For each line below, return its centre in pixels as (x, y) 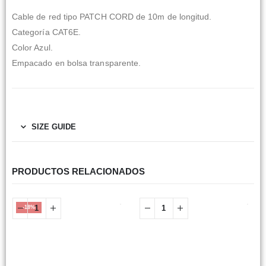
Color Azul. (32, 47)
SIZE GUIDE (54, 127)
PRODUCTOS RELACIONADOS (78, 172)
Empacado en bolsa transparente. (77, 63)
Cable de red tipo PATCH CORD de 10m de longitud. (112, 16)
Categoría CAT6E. (47, 32)
